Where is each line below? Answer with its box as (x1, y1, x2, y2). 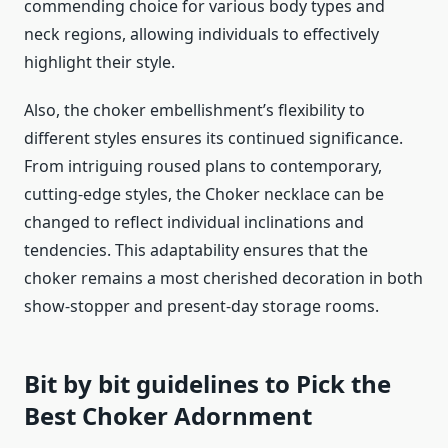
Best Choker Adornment (24, 399, 312, 433)
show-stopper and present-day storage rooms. (24, 295, 379, 318)
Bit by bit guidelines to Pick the (24, 367, 391, 401)
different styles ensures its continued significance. (24, 127, 403, 150)
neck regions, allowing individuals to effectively (24, 23, 379, 46)
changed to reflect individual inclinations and (24, 211, 364, 234)
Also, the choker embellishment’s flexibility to (24, 99, 365, 122)
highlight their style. (24, 51, 175, 74)
